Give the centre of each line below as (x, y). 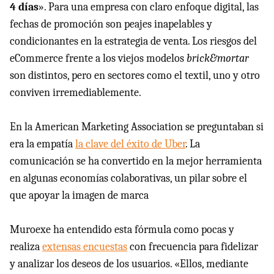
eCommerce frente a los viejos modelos (98, 58)
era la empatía (43, 144)
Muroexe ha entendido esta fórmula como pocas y (122, 230)
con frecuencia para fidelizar (193, 247)
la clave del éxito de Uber (130, 144)
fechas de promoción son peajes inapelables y (111, 24)
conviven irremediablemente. (76, 93)
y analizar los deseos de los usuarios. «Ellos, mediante (129, 264)
